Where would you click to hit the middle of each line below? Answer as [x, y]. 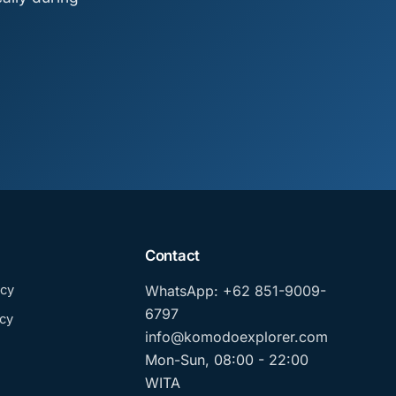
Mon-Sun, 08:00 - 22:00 [226, 360]
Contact [172, 255]
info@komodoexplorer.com [236, 337]
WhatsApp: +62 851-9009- [235, 291]
